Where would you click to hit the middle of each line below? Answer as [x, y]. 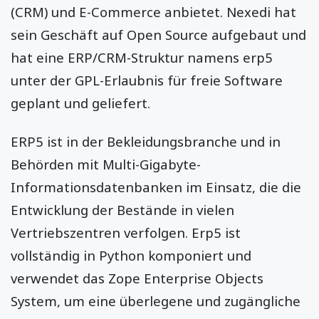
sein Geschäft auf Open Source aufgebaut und [158, 34]
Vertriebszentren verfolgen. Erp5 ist [126, 232]
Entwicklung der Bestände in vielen [122, 209]
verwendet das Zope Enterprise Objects [137, 278]
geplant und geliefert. [80, 103]
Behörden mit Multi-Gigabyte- [106, 164]
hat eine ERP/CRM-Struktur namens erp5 [142, 57]
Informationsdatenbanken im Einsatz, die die [156, 187]
